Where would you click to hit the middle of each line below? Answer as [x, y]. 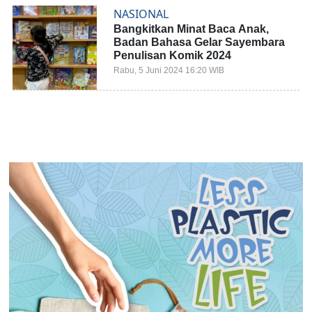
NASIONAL [141, 14]
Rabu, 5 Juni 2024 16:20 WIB [169, 70]
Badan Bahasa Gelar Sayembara [200, 42]
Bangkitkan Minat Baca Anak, [192, 29]
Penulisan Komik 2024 [173, 55]
